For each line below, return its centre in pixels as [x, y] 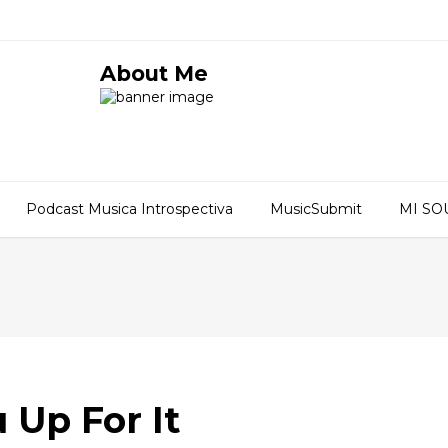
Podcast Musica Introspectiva [129, 209]
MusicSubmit [316, 209]
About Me [153, 73]
